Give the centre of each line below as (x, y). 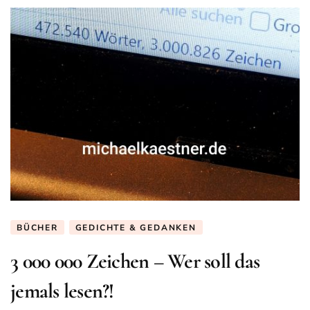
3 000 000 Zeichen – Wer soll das (135, 261)
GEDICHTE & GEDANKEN (136, 227)
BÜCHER (37, 227)
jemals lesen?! (62, 291)
